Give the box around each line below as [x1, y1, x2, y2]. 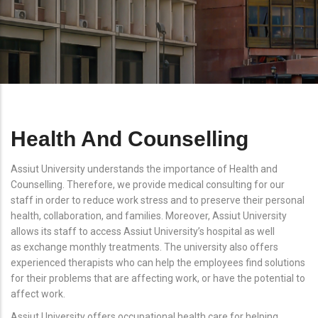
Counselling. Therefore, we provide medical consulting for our [11, 178, 285, 190]
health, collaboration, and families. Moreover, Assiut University [11, 209, 287, 221]
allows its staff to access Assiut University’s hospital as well [11, 225, 275, 237]
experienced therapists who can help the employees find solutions [11, 256, 305, 268]
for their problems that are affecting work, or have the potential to [11, 272, 305, 284]
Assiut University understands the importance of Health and [11, 163, 278, 175]
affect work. [11, 287, 65, 300]
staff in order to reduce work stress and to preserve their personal [11, 194, 305, 206]
